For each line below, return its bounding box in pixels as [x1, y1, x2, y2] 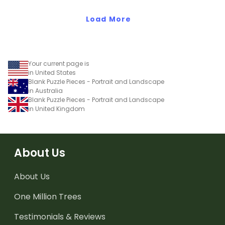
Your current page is [28, 59, 89, 68]
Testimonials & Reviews [14, 211, 105, 223]
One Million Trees [14, 191, 81, 203]
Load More [86, 14, 131, 25]
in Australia [28, 86, 63, 95]
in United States [28, 68, 76, 77]
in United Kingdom [28, 104, 85, 114]
